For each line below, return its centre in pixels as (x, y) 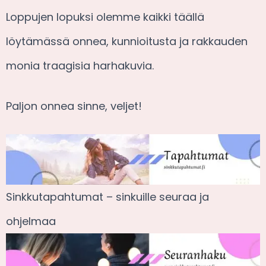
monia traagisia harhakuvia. (80, 65)
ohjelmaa (31, 221)
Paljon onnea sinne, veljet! (74, 106)
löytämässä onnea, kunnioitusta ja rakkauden (127, 41)
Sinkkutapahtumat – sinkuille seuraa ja (107, 197)
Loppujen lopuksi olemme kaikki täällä (105, 17)
